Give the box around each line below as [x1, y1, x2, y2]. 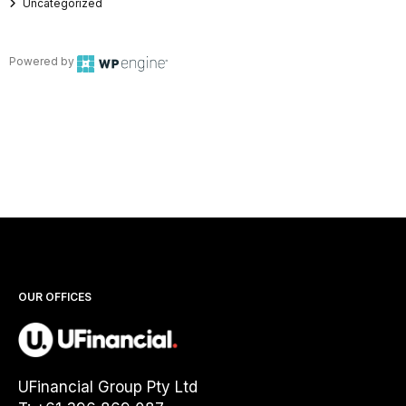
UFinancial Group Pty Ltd [18, 378, 198, 396]
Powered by [9, 54, 77, 69]
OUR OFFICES [18, 290, 92, 304]
